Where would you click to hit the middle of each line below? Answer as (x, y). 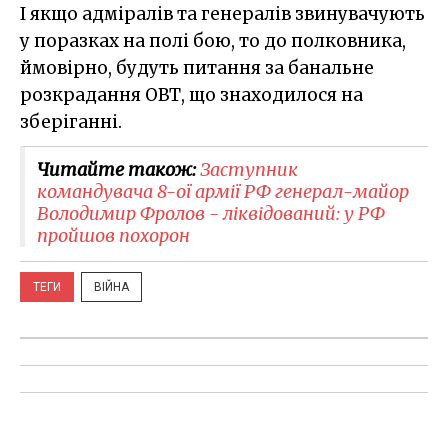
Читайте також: (118, 169)
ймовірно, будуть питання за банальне (197, 67)
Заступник (249, 169)
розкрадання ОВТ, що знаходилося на (191, 94)
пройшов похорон (113, 235)
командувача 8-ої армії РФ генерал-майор (223, 191)
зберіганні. (71, 121)
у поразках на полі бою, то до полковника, (213, 40)
